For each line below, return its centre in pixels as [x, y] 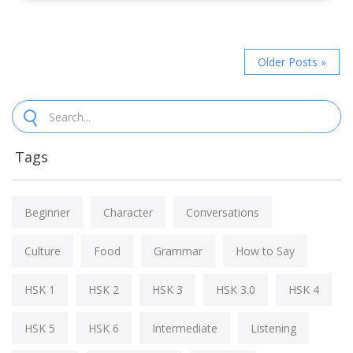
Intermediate [185, 329]
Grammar [178, 251]
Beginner [47, 213]
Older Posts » [292, 62]
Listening [273, 329]
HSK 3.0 [236, 290]
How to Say [265, 251]
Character [128, 213]
